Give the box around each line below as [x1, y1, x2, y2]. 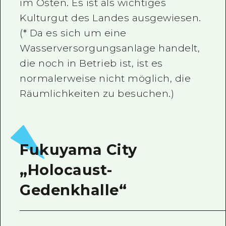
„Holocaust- [20, 161, 112, 179]
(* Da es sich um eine [20, 27, 127, 39]
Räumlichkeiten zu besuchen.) [20, 87, 175, 99]
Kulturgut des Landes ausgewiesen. [20, 12, 201, 24]
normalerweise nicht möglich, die [20, 72, 191, 84]
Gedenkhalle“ [20, 181, 127, 199]
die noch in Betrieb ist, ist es [20, 57, 163, 69]
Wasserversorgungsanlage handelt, [20, 42, 200, 54]
